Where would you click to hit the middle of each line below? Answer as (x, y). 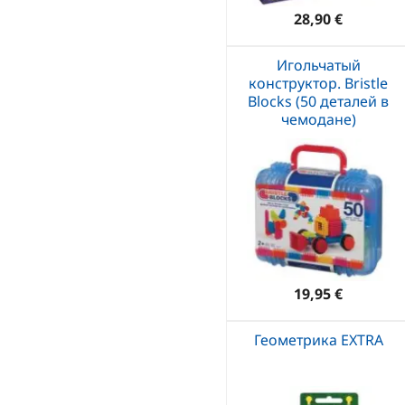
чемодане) (318, 119)
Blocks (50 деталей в (318, 101)
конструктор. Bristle (318, 83)
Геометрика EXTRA (318, 339)
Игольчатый (318, 65)
